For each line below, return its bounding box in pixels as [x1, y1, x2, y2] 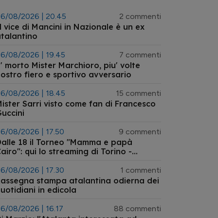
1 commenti [120, 165, 161, 175]
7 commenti [119, 50, 161, 59]
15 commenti [116, 89, 161, 98]
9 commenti [119, 127, 161, 136]
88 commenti [114, 204, 161, 213]
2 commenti [119, 12, 161, 21]
